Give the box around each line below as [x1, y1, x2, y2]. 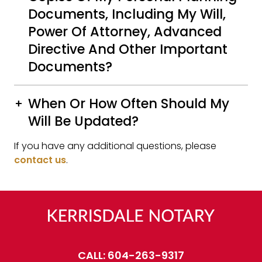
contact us [14, 153, 66, 167]
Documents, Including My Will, [28, 5, 226, 23]
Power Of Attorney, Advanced [28, 22, 222, 41]
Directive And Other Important [28, 40, 227, 58]
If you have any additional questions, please [14, 139, 216, 153]
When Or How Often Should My [28, 94, 229, 113]
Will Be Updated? [28, 112, 142, 130]
